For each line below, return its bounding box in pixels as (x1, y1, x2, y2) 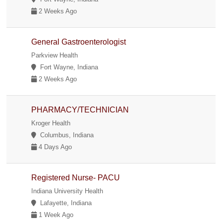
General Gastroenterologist (31, 37, 126, 46)
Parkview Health (31, 51, 78, 59)
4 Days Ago (37, 143, 72, 151)
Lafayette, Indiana (36, 199, 92, 207)
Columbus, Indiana (36, 131, 94, 139)
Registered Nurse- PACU (31, 173, 120, 182)
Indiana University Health (31, 187, 104, 195)
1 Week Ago (37, 211, 74, 219)
